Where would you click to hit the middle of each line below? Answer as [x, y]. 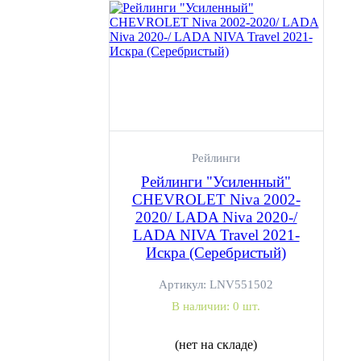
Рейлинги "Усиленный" [216, 182]
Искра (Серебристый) [216, 253]
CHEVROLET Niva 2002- [216, 199]
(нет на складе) [216, 344]
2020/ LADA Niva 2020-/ [216, 217]
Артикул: [184, 284]
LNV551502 [241, 284]
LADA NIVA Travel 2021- [216, 235]
